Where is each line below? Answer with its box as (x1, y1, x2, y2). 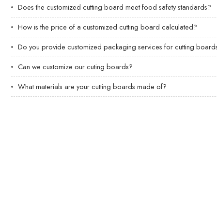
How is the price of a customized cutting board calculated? (18, 21, 198, 32)
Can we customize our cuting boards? (18, 61, 133, 72)
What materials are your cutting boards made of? (18, 81, 167, 92)
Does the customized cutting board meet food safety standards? (18, 1, 212, 13)
